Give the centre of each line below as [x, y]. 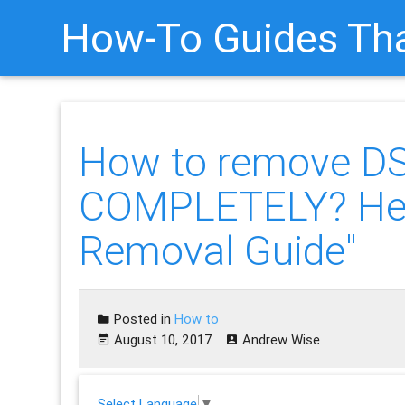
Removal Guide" [218, 251]
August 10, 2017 [164, 340]
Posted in [143, 319]
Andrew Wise [282, 340]
